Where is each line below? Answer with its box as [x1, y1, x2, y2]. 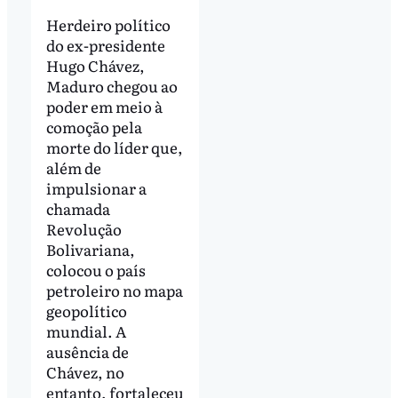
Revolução [45, 217, 122, 240]
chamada [45, 196, 110, 219]
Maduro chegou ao [45, 74, 178, 97]
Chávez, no [45, 360, 124, 383]
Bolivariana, [45, 237, 135, 260]
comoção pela [45, 115, 142, 138]
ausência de [45, 339, 129, 362]
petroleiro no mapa [45, 278, 183, 301]
